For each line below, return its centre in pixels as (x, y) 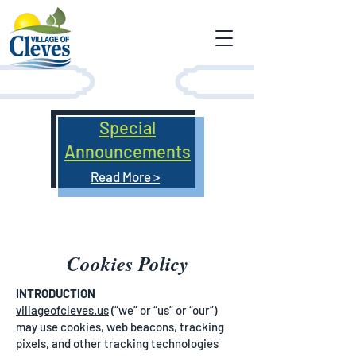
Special (128, 127)
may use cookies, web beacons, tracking (120, 327)
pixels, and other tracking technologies (117, 343)
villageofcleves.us (62, 310)
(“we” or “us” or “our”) (163, 310)
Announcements (128, 151)
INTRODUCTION (56, 293)
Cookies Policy (127, 263)
